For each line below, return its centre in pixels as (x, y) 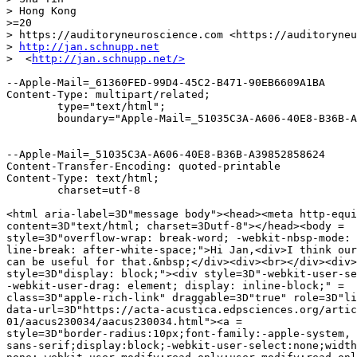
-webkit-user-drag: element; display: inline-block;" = (175, 286)
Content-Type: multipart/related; (108, 95)
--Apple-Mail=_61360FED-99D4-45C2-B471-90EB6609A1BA (166, 83)
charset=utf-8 (32, 190)
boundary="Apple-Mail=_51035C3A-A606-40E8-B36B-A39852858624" (32, 119)
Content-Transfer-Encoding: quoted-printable (143, 167)
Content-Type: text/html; (83, 178)
